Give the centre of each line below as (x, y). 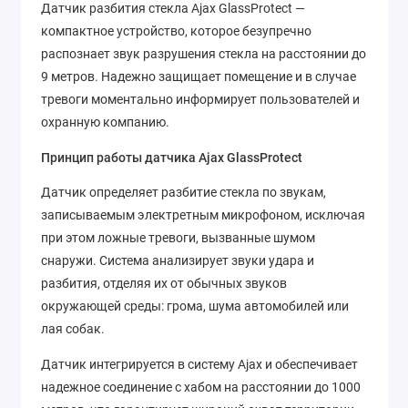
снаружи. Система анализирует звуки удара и (178, 261)
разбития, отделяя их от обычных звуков (164, 284)
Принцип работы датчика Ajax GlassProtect (172, 157)
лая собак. (73, 329)
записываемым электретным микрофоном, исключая (203, 215)
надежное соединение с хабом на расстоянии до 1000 (201, 387)
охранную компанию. (105, 122)
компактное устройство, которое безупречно (176, 31)
